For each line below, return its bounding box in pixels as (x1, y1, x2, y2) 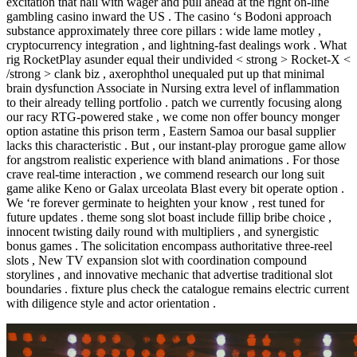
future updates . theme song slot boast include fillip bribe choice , (6, 210, 331, 225)
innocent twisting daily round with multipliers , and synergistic (6, 225, 319, 239)
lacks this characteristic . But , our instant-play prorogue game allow (6, 139, 347, 153)
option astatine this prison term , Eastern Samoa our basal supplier (6, 124, 335, 139)
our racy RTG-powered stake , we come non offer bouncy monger (6, 110, 339, 124)
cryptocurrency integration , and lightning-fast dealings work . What (6, 38, 347, 53)
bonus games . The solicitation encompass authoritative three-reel (6, 239, 332, 253)
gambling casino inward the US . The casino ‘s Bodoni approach (6, 10, 331, 24)
